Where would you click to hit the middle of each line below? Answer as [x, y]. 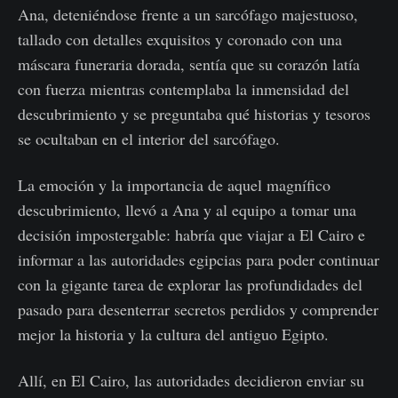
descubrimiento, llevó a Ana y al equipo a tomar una [187, 210]
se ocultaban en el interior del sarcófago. [149, 139]
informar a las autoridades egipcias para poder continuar [199, 260]
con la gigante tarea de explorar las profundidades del [190, 285]
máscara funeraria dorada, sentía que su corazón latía [189, 64]
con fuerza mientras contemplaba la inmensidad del [183, 89]
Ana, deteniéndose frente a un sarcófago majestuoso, [188, 15]
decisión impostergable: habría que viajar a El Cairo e [191, 235]
